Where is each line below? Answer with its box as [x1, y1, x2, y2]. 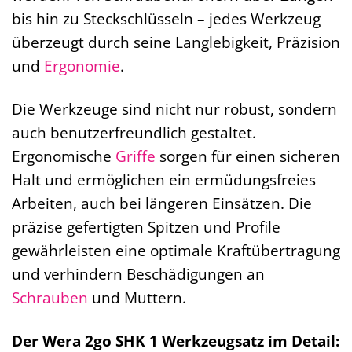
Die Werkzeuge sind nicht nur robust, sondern [12, 98, 337, 120]
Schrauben [12, 287, 88, 309]
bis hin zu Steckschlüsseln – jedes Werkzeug [12, 8, 321, 30]
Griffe [115, 145, 156, 167]
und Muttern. [88, 287, 186, 309]
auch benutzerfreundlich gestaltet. [12, 122, 256, 144]
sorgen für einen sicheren [156, 145, 340, 167]
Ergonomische [12, 145, 115, 167]
